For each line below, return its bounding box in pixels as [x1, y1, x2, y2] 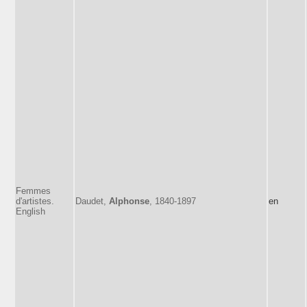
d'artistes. [16, 195, 54, 206]
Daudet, [75, 195, 109, 206]
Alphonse [109, 195, 149, 206]
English [16, 206, 45, 217]
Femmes [16, 185, 51, 196]
